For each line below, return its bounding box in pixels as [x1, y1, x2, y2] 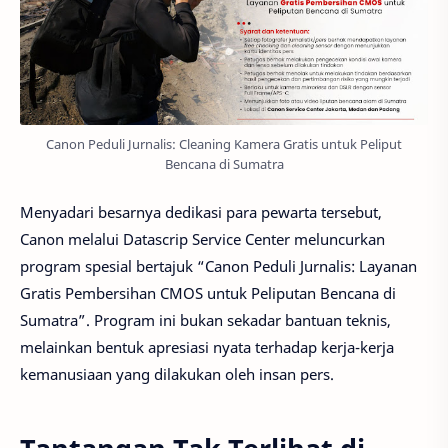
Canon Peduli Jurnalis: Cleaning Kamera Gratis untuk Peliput [46, 134, 402, 153]
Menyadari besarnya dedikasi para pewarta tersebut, [20, 202, 382, 222]
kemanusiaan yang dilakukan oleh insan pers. [20, 364, 334, 384]
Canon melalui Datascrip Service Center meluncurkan [20, 229, 385, 249]
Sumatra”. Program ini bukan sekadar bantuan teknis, [20, 310, 391, 330]
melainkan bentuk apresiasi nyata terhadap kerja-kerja [20, 337, 394, 357]
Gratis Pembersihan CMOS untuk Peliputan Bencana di [20, 283, 396, 303]
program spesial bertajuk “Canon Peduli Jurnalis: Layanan [20, 256, 417, 276]
